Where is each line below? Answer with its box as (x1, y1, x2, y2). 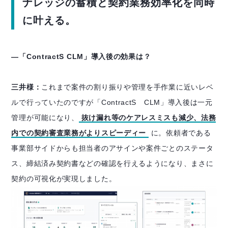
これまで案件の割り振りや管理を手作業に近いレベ (41, 82, 214, 91)
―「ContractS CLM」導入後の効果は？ (11, 52, 151, 61)
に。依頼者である (151, 128, 211, 137)
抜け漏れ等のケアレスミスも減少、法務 (81, 113, 216, 122)
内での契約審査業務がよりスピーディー (11, 128, 147, 137)
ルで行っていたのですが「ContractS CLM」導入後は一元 (11, 98, 213, 106)
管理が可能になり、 (11, 113, 79, 122)
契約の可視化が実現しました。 (11, 174, 117, 183)
